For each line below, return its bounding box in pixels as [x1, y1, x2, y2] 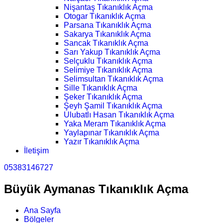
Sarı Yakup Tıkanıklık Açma [64, 48, 160, 57]
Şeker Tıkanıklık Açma [64, 93, 142, 102]
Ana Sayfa [24, 206, 61, 215]
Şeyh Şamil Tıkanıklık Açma [64, 102, 162, 111]
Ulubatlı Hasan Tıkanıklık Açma [64, 111, 174, 119]
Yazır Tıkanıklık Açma [64, 137, 139, 146]
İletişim [24, 146, 49, 155]
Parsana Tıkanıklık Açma [64, 21, 151, 30]
